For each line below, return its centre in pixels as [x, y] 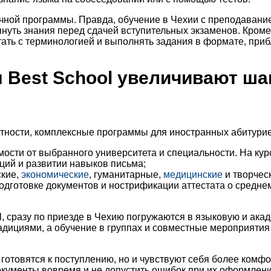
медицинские [193, 175]
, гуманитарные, [126, 175]
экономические [55, 175]
